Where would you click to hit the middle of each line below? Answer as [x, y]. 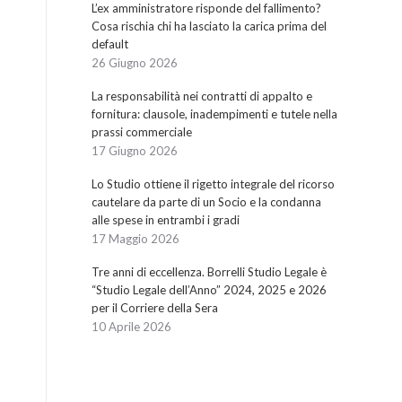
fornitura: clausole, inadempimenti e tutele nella [214, 114]
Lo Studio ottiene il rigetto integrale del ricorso [213, 184]
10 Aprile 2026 [131, 327]
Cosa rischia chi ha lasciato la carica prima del [209, 26]
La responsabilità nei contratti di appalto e [202, 96]
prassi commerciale [142, 132]
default [110, 44]
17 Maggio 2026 [135, 239]
